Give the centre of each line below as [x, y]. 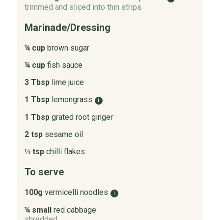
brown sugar [68, 48]
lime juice [68, 82]
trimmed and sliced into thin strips [83, 7]
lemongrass [72, 99]
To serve [44, 172]
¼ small [38, 210]
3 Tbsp [37, 82]
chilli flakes [65, 151]
